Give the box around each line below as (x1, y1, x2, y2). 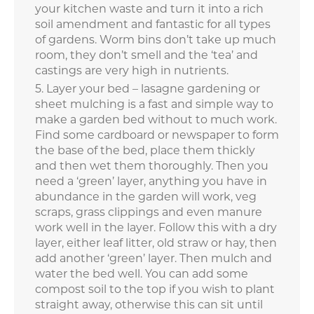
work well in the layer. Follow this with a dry (35, 221, 277, 235)
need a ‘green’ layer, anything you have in (35, 175, 267, 189)
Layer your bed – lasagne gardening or (46, 82, 260, 96)
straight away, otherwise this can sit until (35, 298, 263, 312)
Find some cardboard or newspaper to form (35, 128, 279, 142)
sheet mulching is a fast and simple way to (35, 97, 273, 111)
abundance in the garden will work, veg (35, 190, 257, 204)
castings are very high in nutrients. (35, 64, 228, 78)
